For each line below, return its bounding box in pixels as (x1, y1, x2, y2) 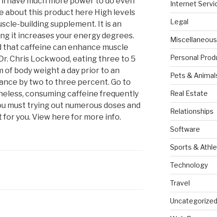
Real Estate (170, 89, 208, 98)
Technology (170, 161, 208, 170)
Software (170, 125, 200, 134)
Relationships (170, 107, 214, 116)
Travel (170, 179, 190, 187)
